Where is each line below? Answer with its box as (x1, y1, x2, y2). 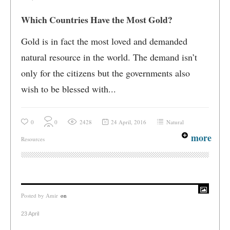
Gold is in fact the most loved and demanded (21, 35, 187, 47)
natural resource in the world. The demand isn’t (21, 51, 197, 63)
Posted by (21, 191, 46, 199)
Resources (21, 135, 45, 143)
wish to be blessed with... (21, 83, 116, 95)
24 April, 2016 (111, 118, 146, 126)
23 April (21, 210, 39, 217)
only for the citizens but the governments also (21, 67, 190, 79)
